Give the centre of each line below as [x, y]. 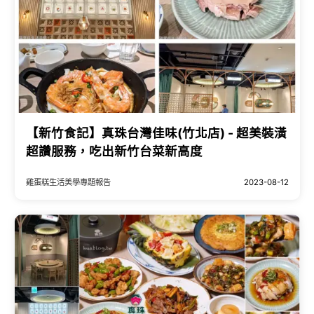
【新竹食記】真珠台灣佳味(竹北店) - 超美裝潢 [156, 133]
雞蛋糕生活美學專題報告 [68, 183]
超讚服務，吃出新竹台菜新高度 [114, 151]
